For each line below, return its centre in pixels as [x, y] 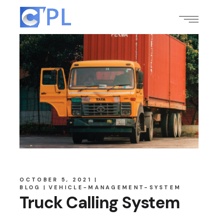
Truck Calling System [100, 203]
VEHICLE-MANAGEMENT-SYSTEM [115, 188]
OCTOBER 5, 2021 [55, 180]
